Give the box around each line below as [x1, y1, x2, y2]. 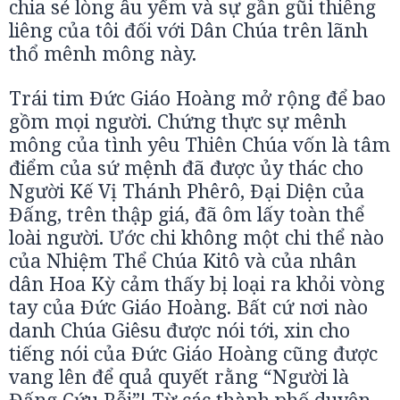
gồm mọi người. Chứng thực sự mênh [9, 108, 346, 134]
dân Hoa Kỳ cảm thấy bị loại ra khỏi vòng [9, 271, 385, 296]
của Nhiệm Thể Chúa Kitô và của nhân [9, 247, 356, 273]
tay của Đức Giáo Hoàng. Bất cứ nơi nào [9, 294, 368, 320]
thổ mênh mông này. [9, 40, 196, 66]
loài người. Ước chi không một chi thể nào [9, 224, 384, 250]
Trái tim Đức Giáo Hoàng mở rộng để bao [9, 85, 386, 111]
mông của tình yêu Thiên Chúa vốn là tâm [9, 131, 390, 157]
